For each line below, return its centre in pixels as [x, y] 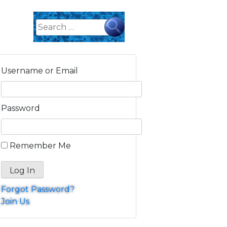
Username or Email [40, 71]
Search [47, 22]
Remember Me [40, 146]
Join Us [15, 202]
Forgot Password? [38, 190]
